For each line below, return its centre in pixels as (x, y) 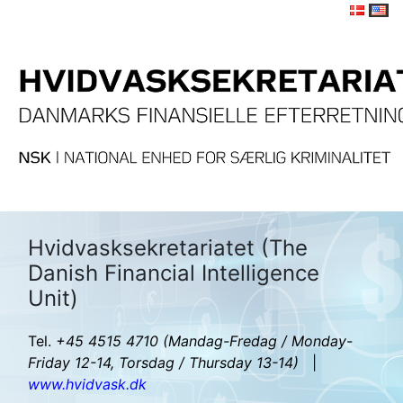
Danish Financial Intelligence (174, 273)
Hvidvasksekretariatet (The (168, 248)
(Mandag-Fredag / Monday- (258, 341)
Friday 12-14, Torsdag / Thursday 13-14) (163, 363)
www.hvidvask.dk (87, 384)
